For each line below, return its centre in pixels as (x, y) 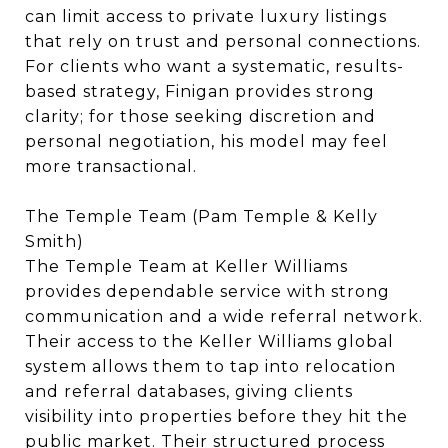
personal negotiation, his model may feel (206, 141)
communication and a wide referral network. (224, 316)
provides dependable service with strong (207, 291)
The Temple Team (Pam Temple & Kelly (201, 216)
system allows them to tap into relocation (210, 366)
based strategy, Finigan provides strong (200, 91)
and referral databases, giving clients (189, 391)
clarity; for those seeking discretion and (200, 116)
